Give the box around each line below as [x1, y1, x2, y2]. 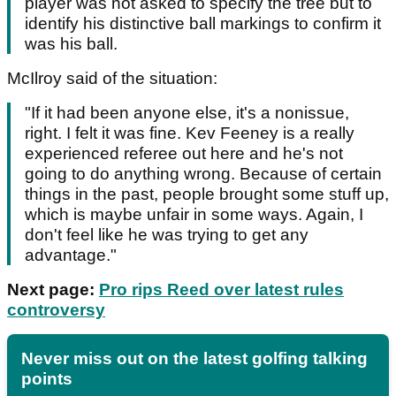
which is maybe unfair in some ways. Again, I [25, 204, 363, 224]
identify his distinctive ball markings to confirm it [25, 13, 381, 33]
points [21, 369, 72, 388]
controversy [7, 300, 105, 319]
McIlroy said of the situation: [7, 68, 217, 88]
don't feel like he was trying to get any [25, 225, 308, 244]
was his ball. [25, 34, 118, 53]
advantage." [25, 245, 117, 264]
